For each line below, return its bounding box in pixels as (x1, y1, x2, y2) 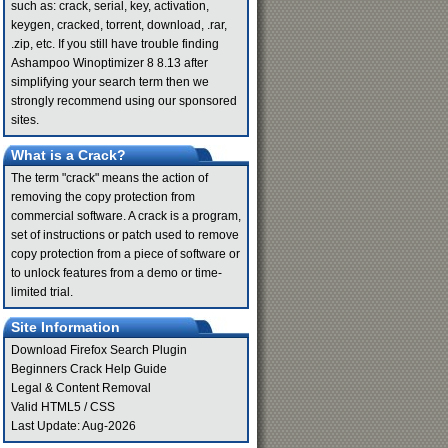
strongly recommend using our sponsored (11, 94, 237, 108)
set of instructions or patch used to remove (11, 228, 239, 242)
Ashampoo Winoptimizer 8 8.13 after (11, 56, 208, 70)
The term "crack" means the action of (11, 171, 208, 185)
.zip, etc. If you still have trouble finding (11, 37, 219, 51)
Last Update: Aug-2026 (11, 419, 136, 433)
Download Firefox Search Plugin (11, 343, 187, 357)
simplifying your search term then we (11, 75, 209, 89)
